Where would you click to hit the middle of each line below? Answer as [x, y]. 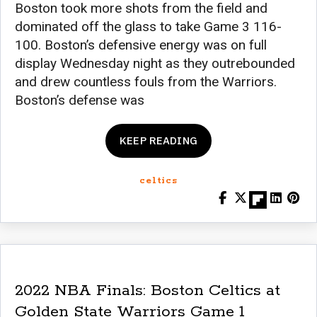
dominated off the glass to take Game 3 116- [148, 26]
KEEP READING [158, 140]
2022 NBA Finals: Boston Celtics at [148, 290]
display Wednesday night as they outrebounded [155, 63]
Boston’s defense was [80, 100]
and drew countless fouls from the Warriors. [146, 81]
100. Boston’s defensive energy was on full [141, 45]
